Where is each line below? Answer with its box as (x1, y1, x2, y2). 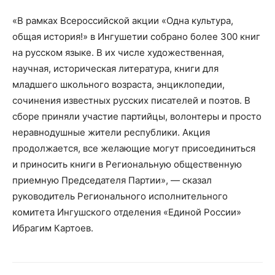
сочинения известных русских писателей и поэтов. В (12, 95, 250, 107)
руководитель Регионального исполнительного (12, 190, 228, 203)
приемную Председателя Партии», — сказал (12, 174, 212, 187)
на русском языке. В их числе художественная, (12, 47, 224, 59)
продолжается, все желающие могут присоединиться (12, 142, 255, 155)
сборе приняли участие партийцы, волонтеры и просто (12, 110, 261, 123)
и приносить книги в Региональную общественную (12, 158, 242, 171)
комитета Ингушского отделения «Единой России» (12, 206, 241, 219)
